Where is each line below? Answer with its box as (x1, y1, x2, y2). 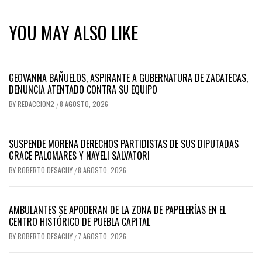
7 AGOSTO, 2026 (78, 231, 126, 242)
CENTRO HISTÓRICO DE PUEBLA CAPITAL (9, 215, 150, 229)
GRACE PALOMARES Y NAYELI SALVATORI (9, 149, 150, 163)
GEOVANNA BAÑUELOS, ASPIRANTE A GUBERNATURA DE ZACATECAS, (9, 71, 248, 85)
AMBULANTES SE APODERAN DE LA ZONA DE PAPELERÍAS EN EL (9, 203, 226, 218)
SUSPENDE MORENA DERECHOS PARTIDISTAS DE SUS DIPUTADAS (9, 137, 239, 151)
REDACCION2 (18, 99, 56, 109)
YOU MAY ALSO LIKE (9, 19, 138, 46)
